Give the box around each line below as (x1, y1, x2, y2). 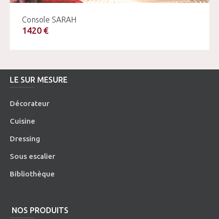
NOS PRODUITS (10, 205, 69, 215)
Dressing (10, 134, 41, 143)
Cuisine (10, 116, 36, 125)
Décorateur (10, 99, 50, 108)
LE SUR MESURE (10, 75, 68, 84)
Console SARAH (22, 15, 76, 24)
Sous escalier (10, 152, 56, 160)
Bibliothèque (10, 169, 55, 178)
